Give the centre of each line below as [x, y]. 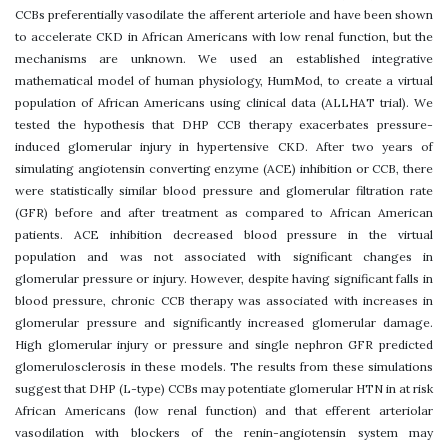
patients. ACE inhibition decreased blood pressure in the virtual [224, 234]
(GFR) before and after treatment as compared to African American [224, 212]
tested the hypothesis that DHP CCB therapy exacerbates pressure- [224, 124]
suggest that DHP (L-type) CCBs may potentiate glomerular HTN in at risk [224, 388]
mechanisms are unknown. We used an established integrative [224, 58]
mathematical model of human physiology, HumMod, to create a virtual [224, 80]
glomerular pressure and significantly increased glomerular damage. [224, 322]
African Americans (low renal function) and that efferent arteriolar [224, 410]
